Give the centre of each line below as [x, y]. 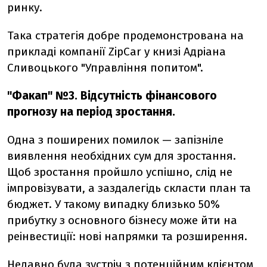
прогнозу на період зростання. [91, 112]
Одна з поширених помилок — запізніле [115, 140]
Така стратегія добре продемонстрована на [125, 35]
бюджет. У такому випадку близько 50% [114, 204]
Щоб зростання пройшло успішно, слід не [120, 172]
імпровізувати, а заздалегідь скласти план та [129, 188]
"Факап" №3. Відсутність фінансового [112, 96]
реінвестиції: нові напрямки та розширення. [127, 236]
